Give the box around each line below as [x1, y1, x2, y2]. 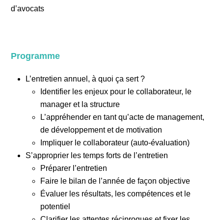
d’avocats [11, 4, 45, 13]
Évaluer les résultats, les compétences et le [40, 190, 191, 198]
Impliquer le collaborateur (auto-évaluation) [40, 138, 190, 147]
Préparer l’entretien [40, 164, 108, 172]
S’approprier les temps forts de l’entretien [26, 151, 168, 160]
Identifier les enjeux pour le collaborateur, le [40, 87, 192, 96]
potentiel [40, 202, 71, 211]
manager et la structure [40, 100, 120, 109]
